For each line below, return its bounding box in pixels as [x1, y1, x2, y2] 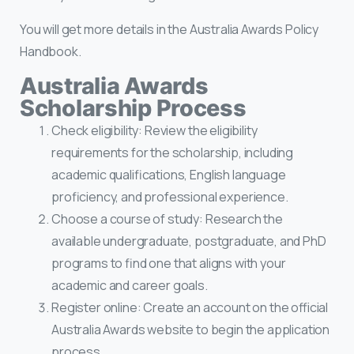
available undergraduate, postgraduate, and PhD [51, 232, 326, 250]
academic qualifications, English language [51, 165, 286, 183]
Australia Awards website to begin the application [51, 320, 330, 338]
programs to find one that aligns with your [51, 254, 286, 272]
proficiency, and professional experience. [51, 187, 288, 205]
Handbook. [20, 42, 84, 60]
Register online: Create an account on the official [51, 298, 329, 316]
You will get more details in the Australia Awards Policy [20, 20, 319, 38]
